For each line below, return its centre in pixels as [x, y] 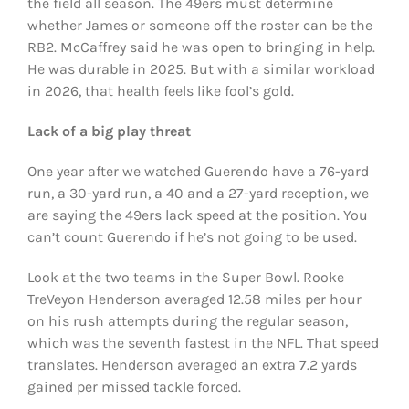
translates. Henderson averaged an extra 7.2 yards [192, 365]
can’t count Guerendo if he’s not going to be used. [192, 237]
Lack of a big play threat [109, 131]
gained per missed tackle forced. [134, 387]
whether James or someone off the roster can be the [199, 26]
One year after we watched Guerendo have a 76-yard [198, 172]
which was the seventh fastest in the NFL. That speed [203, 343]
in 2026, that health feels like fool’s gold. [160, 91]
